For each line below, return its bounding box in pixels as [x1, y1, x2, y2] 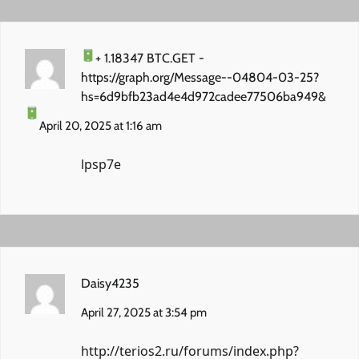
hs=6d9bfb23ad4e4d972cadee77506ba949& [81, 88, 326, 104]
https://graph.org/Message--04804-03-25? [81, 69, 319, 85]
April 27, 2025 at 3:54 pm [81, 305, 207, 320]
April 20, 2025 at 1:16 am [39, 118, 163, 133]
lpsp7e [81, 155, 121, 173]
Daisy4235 [81, 275, 139, 291]
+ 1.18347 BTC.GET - [95, 50, 205, 66]
